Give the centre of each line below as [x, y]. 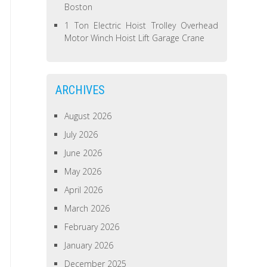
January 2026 [89, 245]
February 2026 [92, 227]
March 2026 [87, 208]
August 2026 [88, 116]
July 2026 [81, 134]
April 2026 [84, 190]
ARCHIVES [80, 90]
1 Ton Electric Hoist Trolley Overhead [141, 25]
